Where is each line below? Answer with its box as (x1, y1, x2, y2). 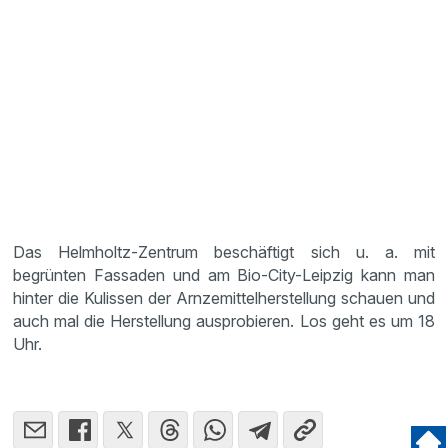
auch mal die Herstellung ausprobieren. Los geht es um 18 (13, 311, 435, 331)
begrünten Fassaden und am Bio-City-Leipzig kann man (13, 265, 435, 285)
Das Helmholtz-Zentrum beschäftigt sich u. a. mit (13, 242, 435, 262)
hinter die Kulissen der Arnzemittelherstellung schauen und (13, 288, 435, 308)
